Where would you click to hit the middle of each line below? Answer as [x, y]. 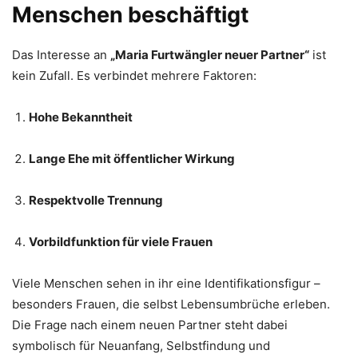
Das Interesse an [61, 55]
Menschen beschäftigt [130, 15]
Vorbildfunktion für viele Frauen [121, 242]
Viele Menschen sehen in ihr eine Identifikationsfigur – [166, 283]
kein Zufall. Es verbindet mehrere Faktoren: [134, 76]
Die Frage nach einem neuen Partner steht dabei [150, 325]
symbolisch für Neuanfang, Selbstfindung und [141, 346]
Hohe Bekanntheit [81, 117]
